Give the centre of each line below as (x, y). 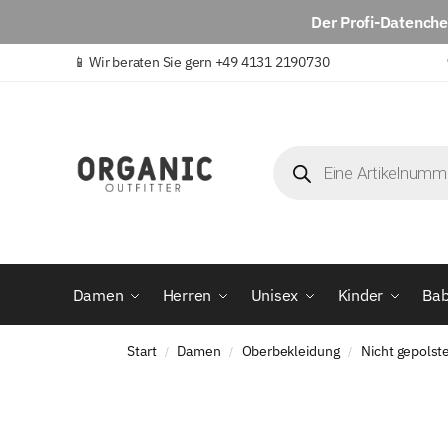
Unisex (274, 295)
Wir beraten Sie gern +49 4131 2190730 (209, 62)
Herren (187, 295)
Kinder (360, 295)
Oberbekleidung (290, 351)
